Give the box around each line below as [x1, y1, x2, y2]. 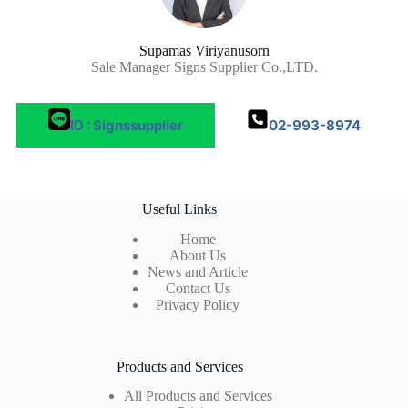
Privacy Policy [156, 296, 240, 312]
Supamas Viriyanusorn [138, 42, 270, 58]
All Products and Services [123, 388, 272, 404]
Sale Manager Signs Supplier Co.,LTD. [90, 58, 318, 75]
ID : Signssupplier [69, 116, 183, 134]
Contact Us [165, 280, 230, 296]
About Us [169, 247, 227, 263]
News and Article [148, 263, 249, 280]
